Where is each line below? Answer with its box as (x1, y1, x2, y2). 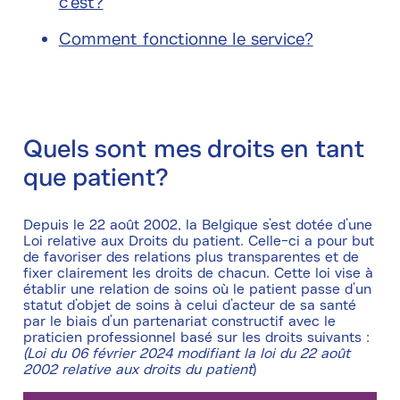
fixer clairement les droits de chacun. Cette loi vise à (22, 264, 373, 283)
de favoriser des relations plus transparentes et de (22, 248, 359, 267)
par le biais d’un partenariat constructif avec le (22, 312, 336, 331)
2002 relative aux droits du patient (22, 361, 253, 379)
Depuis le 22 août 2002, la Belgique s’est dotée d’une (22, 216, 372, 235)
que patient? (22, 162, 168, 194)
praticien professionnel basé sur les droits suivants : (22, 329, 370, 347)
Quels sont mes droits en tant (22, 133, 364, 165)
